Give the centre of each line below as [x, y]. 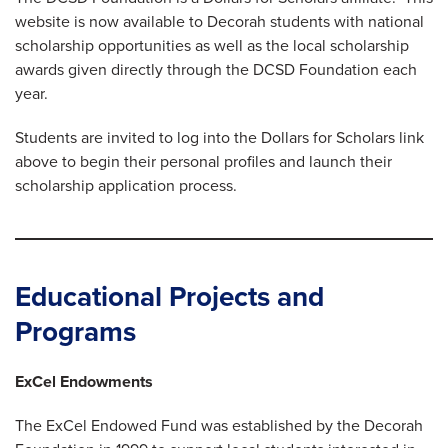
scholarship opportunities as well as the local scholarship [212, 46]
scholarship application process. [126, 186]
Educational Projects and [169, 297]
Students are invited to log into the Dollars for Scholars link [219, 138]
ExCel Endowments [84, 382]
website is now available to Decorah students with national [219, 22]
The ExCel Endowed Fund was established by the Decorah [219, 426]
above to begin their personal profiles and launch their [203, 162]
